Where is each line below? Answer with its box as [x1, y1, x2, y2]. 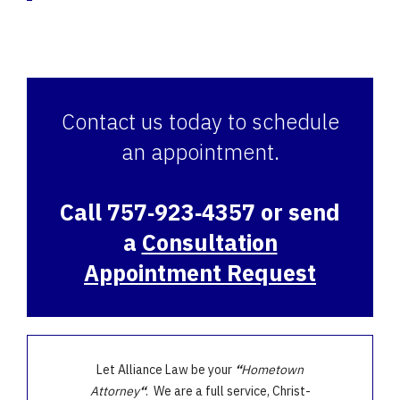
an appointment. [121, 137, 279, 167]
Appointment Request [84, 258, 316, 288]
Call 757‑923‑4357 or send [60, 197, 340, 228]
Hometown [241, 362, 304, 379]
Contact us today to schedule [61, 107, 339, 137]
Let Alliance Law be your [96, 362, 235, 379]
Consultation [141, 228, 278, 258]
